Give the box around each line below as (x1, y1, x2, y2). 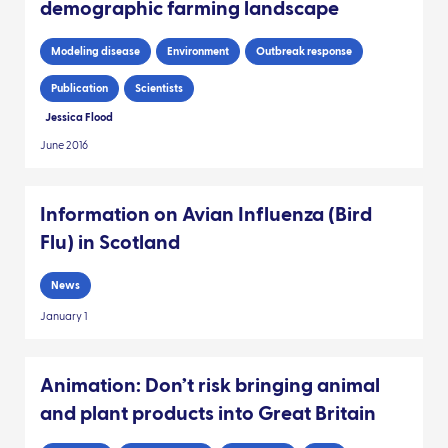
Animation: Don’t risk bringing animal (40, 376, 380, 397)
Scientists (135, 83, 183, 95)
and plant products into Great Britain (40, 404, 376, 425)
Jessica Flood (45, 112, 113, 124)
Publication (51, 83, 108, 95)
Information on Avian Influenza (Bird (40, 205, 372, 226)
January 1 (40, 311, 87, 323)
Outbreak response (256, 46, 352, 58)
